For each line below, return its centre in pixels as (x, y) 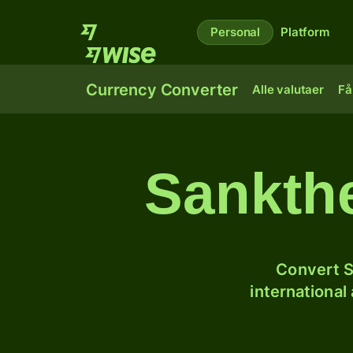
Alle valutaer (288, 89)
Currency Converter (162, 90)
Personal (236, 32)
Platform (305, 32)
